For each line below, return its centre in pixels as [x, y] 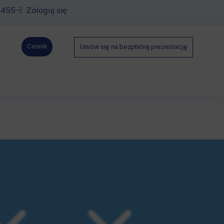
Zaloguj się [47, 10]
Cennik [37, 46]
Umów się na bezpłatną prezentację [133, 47]
